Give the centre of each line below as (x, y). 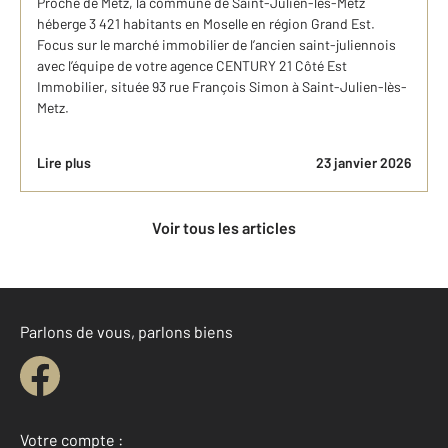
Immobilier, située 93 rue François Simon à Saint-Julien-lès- (222, 86)
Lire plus (64, 162)
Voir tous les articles (228, 227)
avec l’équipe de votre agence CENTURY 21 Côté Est (192, 65)
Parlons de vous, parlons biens (126, 331)
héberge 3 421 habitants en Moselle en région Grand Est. (206, 23)
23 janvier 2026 (363, 162)
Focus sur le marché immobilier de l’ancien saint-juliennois (216, 44)
